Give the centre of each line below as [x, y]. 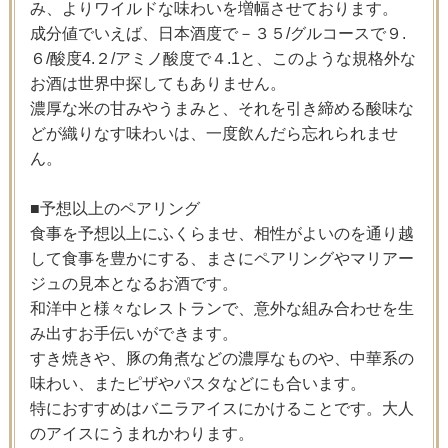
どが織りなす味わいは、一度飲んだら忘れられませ [213, 133]
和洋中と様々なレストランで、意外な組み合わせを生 [221, 308]
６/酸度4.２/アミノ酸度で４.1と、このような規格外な [222, 58]
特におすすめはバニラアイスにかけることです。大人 [221, 408]
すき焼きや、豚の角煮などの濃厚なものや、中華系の [221, 358]
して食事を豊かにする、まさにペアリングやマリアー [221, 258]
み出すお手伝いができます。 [133, 333]
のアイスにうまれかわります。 [141, 433]
